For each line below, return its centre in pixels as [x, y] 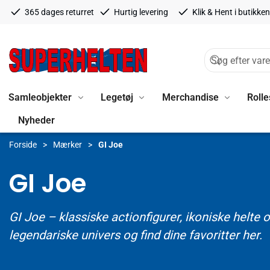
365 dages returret [59, 12]
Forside [23, 145]
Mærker [67, 145]
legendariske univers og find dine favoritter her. [136, 235]
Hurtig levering [141, 12]
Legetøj [117, 97]
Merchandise [190, 97]
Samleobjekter [40, 97]
